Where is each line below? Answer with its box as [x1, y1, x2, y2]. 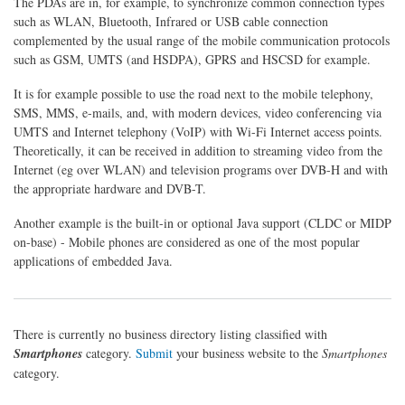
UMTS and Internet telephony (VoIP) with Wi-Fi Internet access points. [14, 123, 382, 141]
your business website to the [173, 344, 322, 362]
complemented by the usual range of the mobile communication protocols [14, 32, 390, 50]
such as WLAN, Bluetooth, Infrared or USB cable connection [14, 13, 328, 31]
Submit [136, 344, 173, 362]
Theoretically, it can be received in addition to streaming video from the [14, 142, 382, 160]
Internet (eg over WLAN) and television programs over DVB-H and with [14, 161, 388, 179]
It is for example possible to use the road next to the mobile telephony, [14, 85, 373, 103]
